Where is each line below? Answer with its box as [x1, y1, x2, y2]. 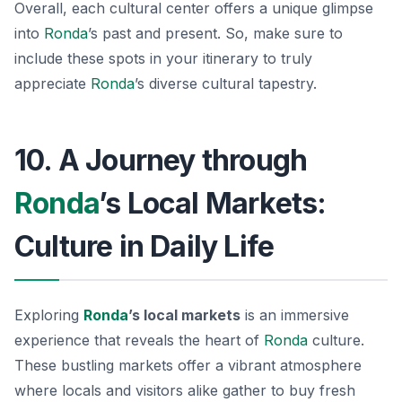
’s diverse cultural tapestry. [135, 74, 317, 92]
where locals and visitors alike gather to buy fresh [14, 380, 355, 399]
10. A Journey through [14, 142, 308, 178]
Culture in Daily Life [14, 228, 275, 264]
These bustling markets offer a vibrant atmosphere [14, 355, 362, 374]
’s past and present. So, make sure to [88, 23, 343, 42]
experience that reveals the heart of [14, 330, 264, 349]
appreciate [14, 74, 91, 92]
